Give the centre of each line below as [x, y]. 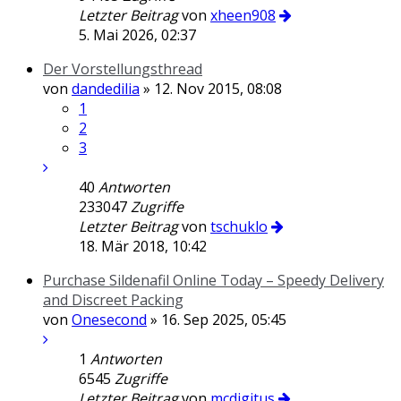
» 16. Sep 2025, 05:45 [217, 320]
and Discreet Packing [113, 300]
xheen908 [243, 15]
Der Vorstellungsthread [123, 69]
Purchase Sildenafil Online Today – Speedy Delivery [213, 280]
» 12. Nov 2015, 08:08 [211, 89]
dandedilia [106, 89]
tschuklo [239, 226]
